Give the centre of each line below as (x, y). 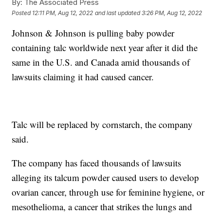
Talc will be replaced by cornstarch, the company (102, 125)
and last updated (118, 13)
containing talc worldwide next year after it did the (105, 48)
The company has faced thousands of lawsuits (97, 163)
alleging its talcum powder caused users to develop (106, 178)
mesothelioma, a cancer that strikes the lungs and (102, 207)
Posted (22, 13)
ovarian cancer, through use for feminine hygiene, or (108, 192)
